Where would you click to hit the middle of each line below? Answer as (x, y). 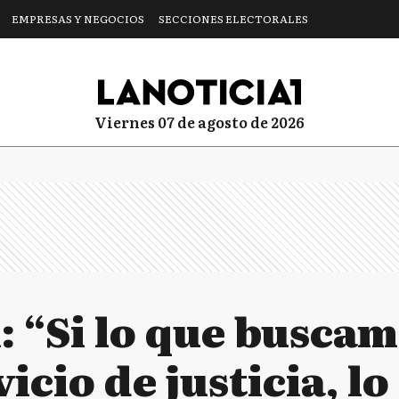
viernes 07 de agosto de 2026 (206, 122)
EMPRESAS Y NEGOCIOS (78, 19)
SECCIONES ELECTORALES (233, 19)
